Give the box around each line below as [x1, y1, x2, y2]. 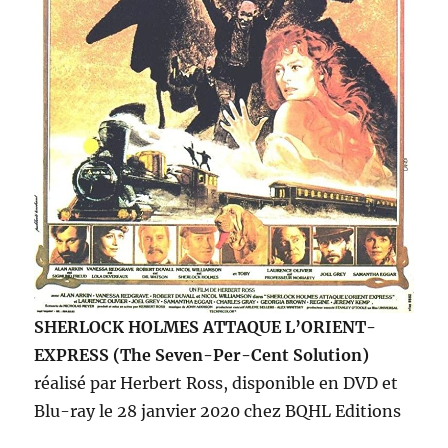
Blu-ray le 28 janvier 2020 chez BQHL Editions [34, 400, 402, 421]
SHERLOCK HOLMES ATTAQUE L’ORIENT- [34, 316, 377, 337]
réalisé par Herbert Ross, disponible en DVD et [34, 372, 399, 393]
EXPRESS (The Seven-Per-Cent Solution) [34, 344, 370, 365]
